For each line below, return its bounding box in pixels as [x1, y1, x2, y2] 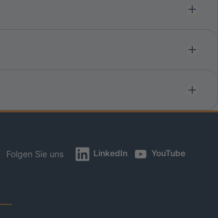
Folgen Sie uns [6, 149, 64, 160]
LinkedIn [91, 148, 127, 159]
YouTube [149, 148, 186, 159]
